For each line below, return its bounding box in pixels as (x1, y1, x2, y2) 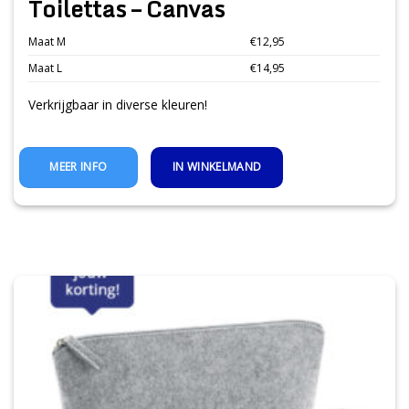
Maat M (28, 34, 67, 50)
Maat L (28, 60, 63, 77)
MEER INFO (49, 159, 108, 175)
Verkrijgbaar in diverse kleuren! (28, 95, 208, 113)
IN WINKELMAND (172, 159, 262, 175)
